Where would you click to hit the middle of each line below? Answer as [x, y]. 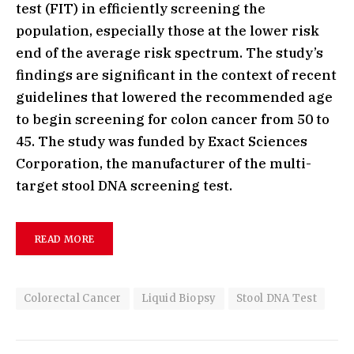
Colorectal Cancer [73, 299]
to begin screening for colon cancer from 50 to [173, 120]
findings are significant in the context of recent [176, 75]
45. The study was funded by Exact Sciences [162, 142]
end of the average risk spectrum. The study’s [169, 53]
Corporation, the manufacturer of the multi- [164, 164]
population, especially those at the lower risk [168, 31]
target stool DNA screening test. [124, 186]
